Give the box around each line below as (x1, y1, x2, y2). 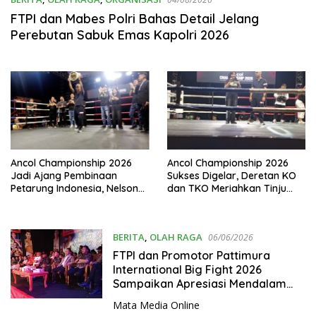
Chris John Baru (11, 207, 85, 220)
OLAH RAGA (149, 230, 202, 243)
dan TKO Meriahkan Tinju (166, 181, 286, 195)
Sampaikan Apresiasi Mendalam (112, 276, 286, 291)
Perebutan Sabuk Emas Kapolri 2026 (11, 27, 229, 43)
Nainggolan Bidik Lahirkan (11, 194, 134, 207)
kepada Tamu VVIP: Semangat (112, 290, 276, 305)
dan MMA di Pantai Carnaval (166, 194, 300, 207)
